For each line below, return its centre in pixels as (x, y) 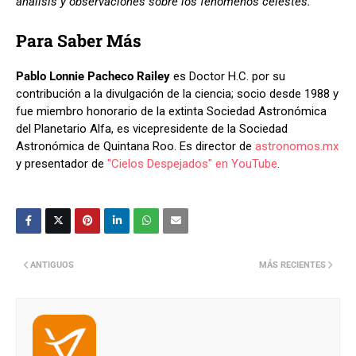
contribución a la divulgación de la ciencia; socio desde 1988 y (177, 93)
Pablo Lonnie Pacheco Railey (93, 76)
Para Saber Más (79, 40)
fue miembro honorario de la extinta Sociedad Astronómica (171, 111)
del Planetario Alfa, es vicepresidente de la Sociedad (152, 128)
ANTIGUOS (52, 265)
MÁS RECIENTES (292, 265)
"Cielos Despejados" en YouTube (192, 163)
